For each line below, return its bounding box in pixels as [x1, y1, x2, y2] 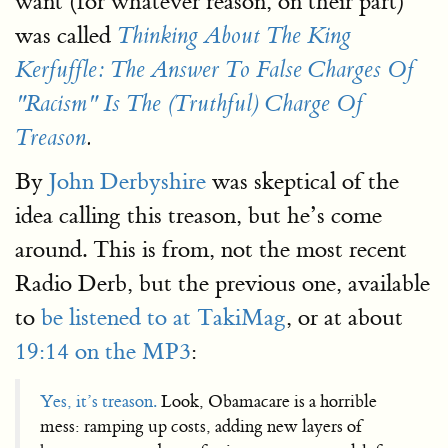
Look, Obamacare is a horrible [157, 391, 377, 412]
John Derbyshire [49, 167, 206, 196]
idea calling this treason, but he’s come [15, 201, 382, 230]
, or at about [286, 303, 403, 332]
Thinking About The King [117, 22, 351, 50]
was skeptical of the [206, 167, 399, 196]
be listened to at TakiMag [41, 303, 286, 332]
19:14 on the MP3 [15, 337, 191, 366]
